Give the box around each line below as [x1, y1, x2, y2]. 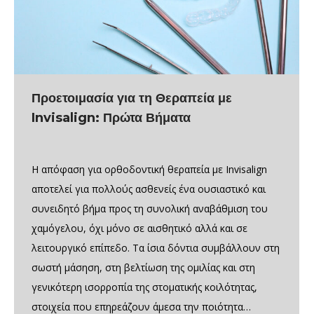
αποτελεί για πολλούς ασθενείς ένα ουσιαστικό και [32, 182, 266, 196]
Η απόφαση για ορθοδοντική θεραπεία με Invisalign [32, 163, 267, 177]
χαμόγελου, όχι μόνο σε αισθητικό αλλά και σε [32, 221, 247, 235]
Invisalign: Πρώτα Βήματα [32, 110, 191, 126]
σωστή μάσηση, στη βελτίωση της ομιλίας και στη [32, 261, 255, 275]
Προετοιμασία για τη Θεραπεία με [32, 90, 232, 107]
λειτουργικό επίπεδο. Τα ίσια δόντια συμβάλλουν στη [32, 241, 280, 255]
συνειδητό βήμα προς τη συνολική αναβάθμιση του [32, 202, 268, 216]
